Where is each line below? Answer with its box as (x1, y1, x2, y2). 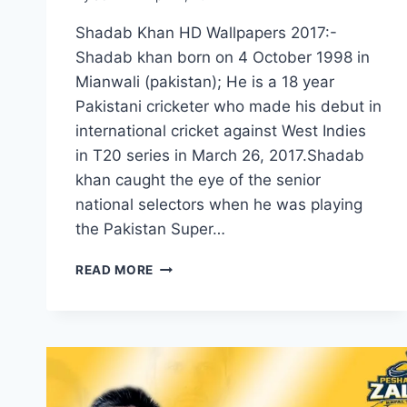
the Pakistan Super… (75, 220, 225, 238)
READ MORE (75, 263, 154, 277)
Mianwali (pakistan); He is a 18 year (75, 73, 334, 91)
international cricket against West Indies (75, 122, 366, 140)
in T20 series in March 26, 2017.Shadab (75, 146, 364, 164)
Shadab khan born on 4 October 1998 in (75, 48, 370, 66)
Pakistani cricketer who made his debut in (75, 97, 382, 115)
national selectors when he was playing (75, 195, 362, 213)
